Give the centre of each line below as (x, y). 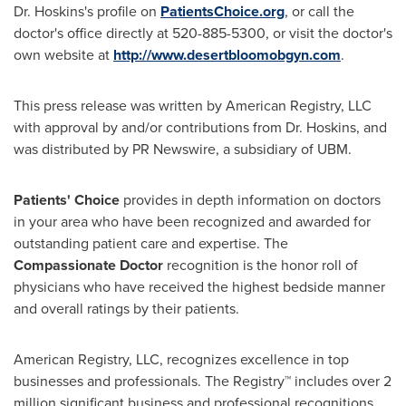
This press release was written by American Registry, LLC (193, 105)
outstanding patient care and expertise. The (151, 243)
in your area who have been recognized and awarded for (192, 221)
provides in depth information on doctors (250, 199)
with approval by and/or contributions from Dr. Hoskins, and (200, 127)
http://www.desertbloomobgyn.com (227, 54)
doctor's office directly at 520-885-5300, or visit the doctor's (203, 33)
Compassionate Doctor (88, 265)
